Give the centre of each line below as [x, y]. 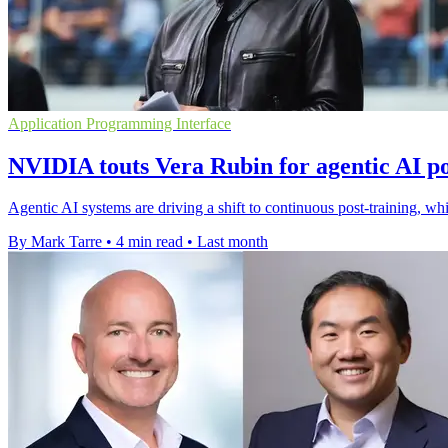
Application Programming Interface [119, 123]
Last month [232, 242]
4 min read [149, 242]
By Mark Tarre [55, 242]
